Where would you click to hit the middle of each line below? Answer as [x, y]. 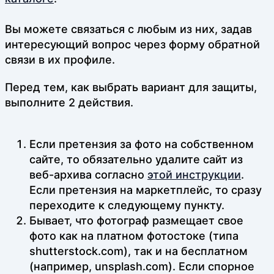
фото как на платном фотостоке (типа [134, 235]
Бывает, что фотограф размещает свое [136, 220]
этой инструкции [194, 174]
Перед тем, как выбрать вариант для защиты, [131, 87]
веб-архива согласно [88, 174]
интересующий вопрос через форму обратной [132, 44]
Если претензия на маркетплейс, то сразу [146, 190]
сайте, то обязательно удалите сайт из [136, 159]
